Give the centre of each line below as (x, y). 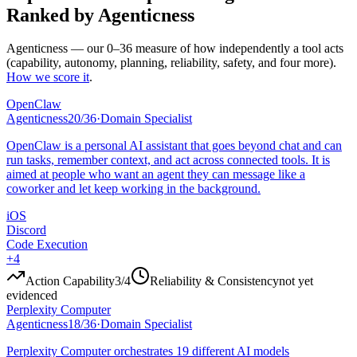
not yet (296, 281)
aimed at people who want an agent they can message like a (156, 175)
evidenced (32, 296)
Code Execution (47, 245)
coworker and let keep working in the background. (133, 189)
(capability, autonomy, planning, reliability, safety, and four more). (171, 63)
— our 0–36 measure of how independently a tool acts (206, 49)
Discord (26, 230)
